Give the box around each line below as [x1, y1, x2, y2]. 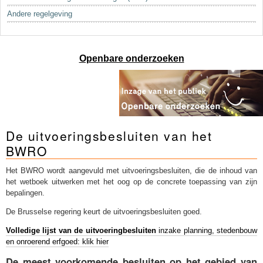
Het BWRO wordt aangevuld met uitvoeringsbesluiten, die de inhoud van [6, 166, 257, 176]
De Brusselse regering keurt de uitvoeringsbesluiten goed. [6, 207, 202, 216]
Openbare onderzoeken [79, 53, 184, 64]
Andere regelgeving [7, 9, 73, 19]
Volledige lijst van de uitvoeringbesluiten [6, 225, 156, 235]
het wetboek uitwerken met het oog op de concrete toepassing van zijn [6, 177, 257, 187]
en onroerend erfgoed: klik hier [6, 237, 109, 246]
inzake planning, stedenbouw [156, 225, 258, 235]
